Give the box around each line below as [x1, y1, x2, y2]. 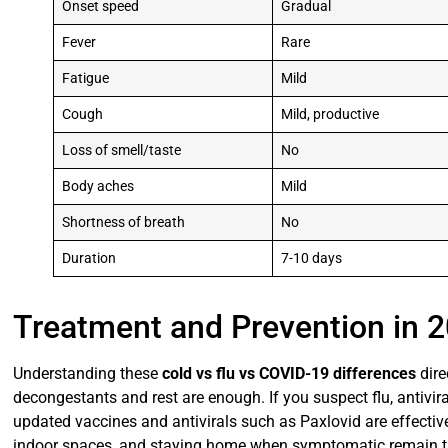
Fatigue [61, 70, 109, 88]
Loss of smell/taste [61, 142, 181, 160]
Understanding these [13, 364, 163, 384]
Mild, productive [280, 106, 379, 124]
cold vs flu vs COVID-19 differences [162, 364, 417, 384]
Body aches [61, 178, 134, 196]
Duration [61, 250, 116, 268]
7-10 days [280, 250, 342, 268]
